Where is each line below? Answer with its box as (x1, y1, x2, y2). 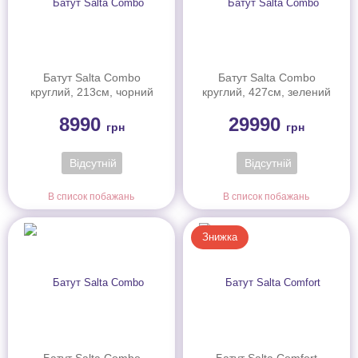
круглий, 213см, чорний (30, 86, 153, 99)
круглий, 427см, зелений (202, 86, 331, 99)
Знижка (202, 231, 237, 244)
